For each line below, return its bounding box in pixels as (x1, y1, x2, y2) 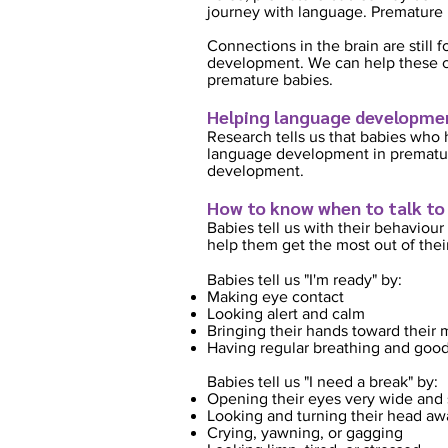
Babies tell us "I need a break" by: (207, 373, 438, 390)
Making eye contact (207, 288, 348, 305)
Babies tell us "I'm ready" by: (207, 271, 402, 288)
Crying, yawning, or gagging (207, 424, 403, 441)
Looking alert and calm (207, 305, 365, 322)
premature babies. (207, 71, 333, 88)
